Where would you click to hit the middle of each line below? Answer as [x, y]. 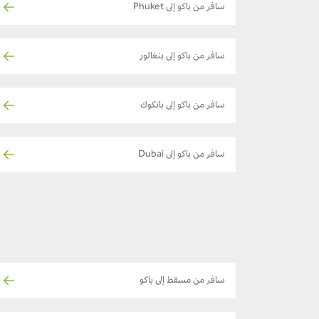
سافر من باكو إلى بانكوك [183, 106]
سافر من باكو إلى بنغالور [182, 57]
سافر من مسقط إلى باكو [182, 281]
